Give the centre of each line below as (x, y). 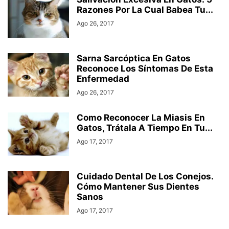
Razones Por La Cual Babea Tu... (145, 10)
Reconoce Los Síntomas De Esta (145, 68)
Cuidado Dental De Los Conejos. (145, 176)
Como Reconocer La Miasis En (141, 118)
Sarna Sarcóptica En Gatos (134, 58)
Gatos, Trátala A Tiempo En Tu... (145, 128)
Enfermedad (103, 79)
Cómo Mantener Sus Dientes (138, 187)
